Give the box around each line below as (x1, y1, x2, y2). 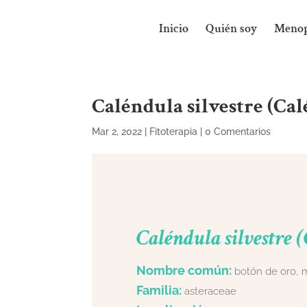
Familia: (136, 283, 182, 297)
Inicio (159, 21, 188, 36)
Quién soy (206, 21, 257, 36)
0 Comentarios (205, 126, 271, 137)
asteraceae (181, 285, 236, 297)
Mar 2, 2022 (92, 126, 143, 137)
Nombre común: (136, 263, 232, 278)
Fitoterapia (149, 126, 198, 137)
